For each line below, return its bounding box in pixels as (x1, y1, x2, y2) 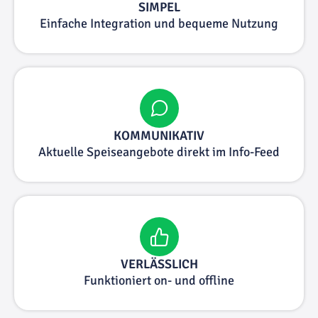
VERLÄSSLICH (120, 256, 198, 272)
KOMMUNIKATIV (114, 127, 204, 143)
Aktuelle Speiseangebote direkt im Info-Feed (38, 143, 280, 160)
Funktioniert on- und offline (84, 272, 234, 288)
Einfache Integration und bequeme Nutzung (40, 15, 278, 31)
